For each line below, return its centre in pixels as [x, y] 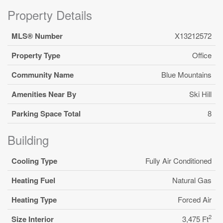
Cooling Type [34, 161]
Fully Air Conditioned [178, 160]
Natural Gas [192, 180]
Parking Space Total [46, 113]
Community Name [43, 74]
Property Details [50, 14]
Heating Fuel [33, 180]
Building [28, 139]
